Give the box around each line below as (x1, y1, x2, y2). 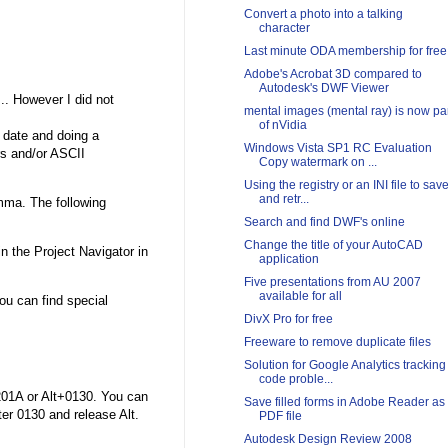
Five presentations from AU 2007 (243, 275, 421, 290)
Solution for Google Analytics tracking (243, 358, 446, 373)
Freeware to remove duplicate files (243, 335, 431, 350)
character (258, 21, 310, 36)
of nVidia (258, 118, 307, 133)
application (258, 252, 319, 267)
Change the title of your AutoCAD (243, 238, 423, 253)
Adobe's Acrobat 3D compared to (243, 67, 422, 82)
